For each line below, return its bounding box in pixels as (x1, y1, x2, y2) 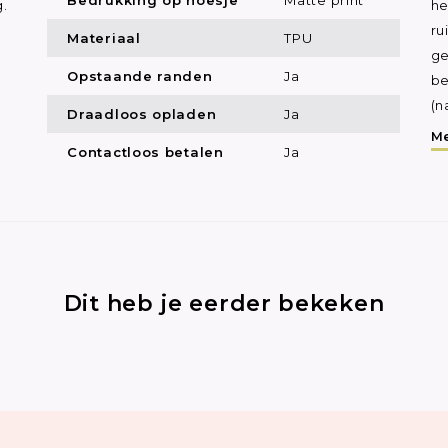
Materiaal (67, 29, 141, 46)
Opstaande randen (67, 67, 213, 84)
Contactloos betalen (67, 143, 224, 160)
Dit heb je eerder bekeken (63, 289, 385, 317)
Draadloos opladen (67, 105, 217, 122)
